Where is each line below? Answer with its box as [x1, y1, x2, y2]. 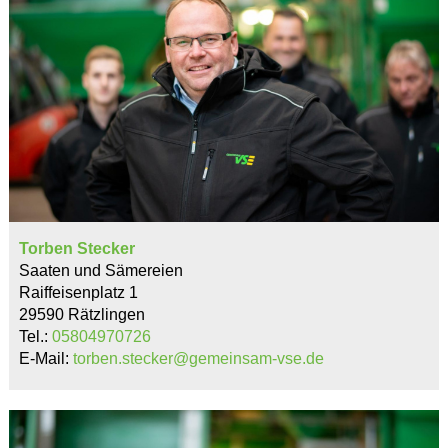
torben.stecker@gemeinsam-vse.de [72, 350, 324, 368]
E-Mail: [18, 350, 73, 368]
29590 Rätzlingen [18, 306, 145, 324]
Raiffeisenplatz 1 [18, 284, 138, 302]
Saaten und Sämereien [18, 262, 183, 280]
